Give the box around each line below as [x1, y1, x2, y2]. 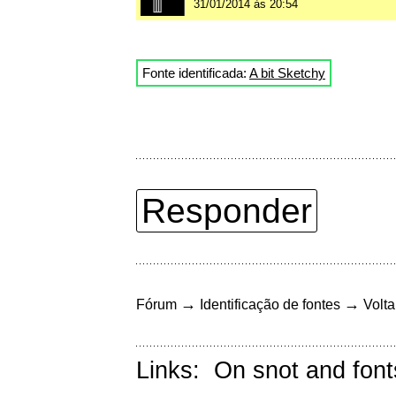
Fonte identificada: [142, 65, 249, 80]
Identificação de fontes [200, 296, 340, 312]
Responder [141, 191, 312, 230]
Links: [136, 356, 214, 384]
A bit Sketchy [249, 65, 325, 80]
